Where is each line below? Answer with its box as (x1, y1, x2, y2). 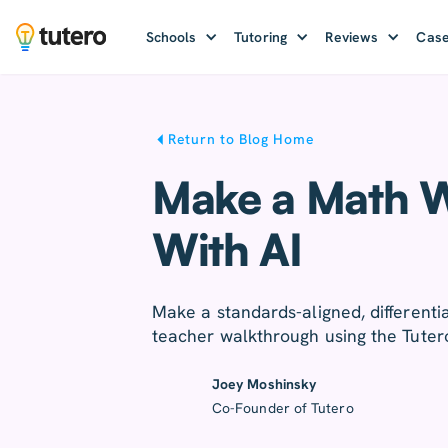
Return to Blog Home (168, 130, 315, 148)
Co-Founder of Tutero (212, 399, 354, 417)
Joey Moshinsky (212, 375, 317, 393)
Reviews (324, 28, 379, 46)
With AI (152, 222, 302, 277)
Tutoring (234, 28, 287, 46)
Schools (145, 28, 197, 46)
